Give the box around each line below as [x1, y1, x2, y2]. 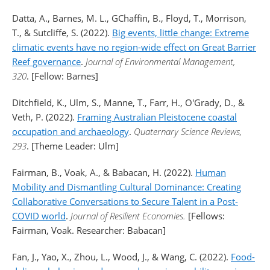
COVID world [12, 210, 66, 222]
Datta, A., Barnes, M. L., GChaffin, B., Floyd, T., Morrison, [12, 12, 246, 24]
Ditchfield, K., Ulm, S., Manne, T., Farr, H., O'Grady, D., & [12, 96, 245, 108]
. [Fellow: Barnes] [27, 70, 98, 82]
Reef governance [12, 55, 81, 67]
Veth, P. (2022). [12, 111, 77, 123]
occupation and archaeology [12, 125, 129, 137]
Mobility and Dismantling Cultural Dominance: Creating [12, 181, 241, 193]
